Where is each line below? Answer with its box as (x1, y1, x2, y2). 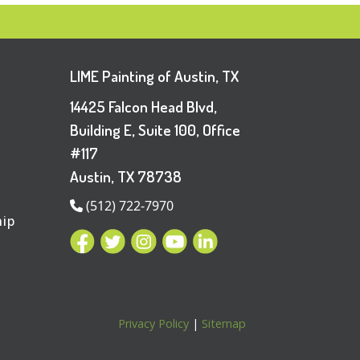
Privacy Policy (118, 315, 189, 331)
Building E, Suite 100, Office (70, 120, 240, 141)
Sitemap (202, 315, 246, 331)
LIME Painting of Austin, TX (70, 65, 239, 86)
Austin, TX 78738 (70, 166, 182, 187)
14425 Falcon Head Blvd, (70, 96, 217, 117)
